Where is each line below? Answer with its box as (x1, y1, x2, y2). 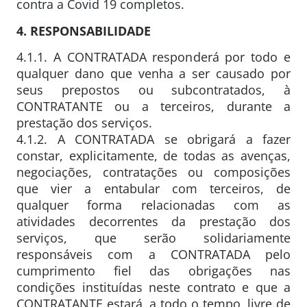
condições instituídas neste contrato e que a (16, 279, 291, 296)
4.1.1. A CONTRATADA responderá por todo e (16, 49, 291, 66)
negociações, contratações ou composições (16, 164, 291, 181)
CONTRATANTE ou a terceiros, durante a (16, 98, 291, 115)
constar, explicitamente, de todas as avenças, (16, 147, 291, 164)
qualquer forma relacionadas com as (16, 197, 291, 214)
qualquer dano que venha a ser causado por (16, 65, 291, 82)
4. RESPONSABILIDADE (16, 22, 151, 39)
